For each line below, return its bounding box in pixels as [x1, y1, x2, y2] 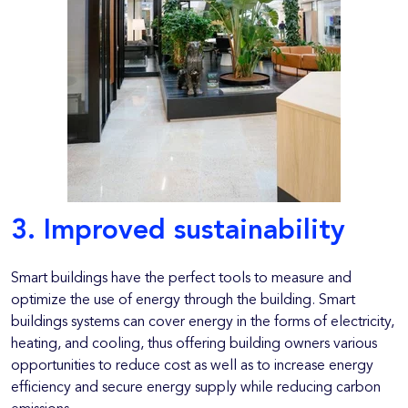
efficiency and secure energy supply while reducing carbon [11, 380, 381, 395]
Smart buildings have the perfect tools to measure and [11, 270, 352, 286]
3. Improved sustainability [11, 218, 345, 246]
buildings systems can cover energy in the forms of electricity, [11, 314, 394, 330]
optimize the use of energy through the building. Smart [11, 292, 355, 308]
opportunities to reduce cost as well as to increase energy [11, 358, 373, 373]
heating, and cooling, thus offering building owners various [11, 336, 377, 352]
